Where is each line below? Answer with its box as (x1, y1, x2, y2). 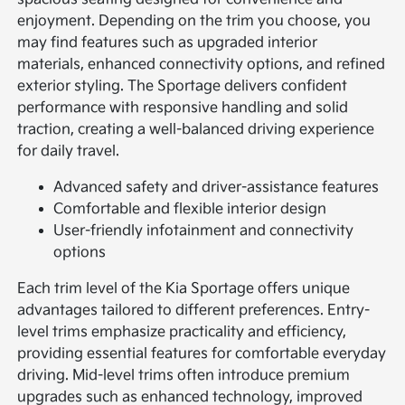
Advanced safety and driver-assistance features (53, 179, 380, 197)
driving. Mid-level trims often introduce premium (17, 367, 351, 385)
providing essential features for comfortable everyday (17, 345, 387, 363)
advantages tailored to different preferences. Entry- (17, 302, 371, 320)
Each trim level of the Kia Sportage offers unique (17, 280, 351, 298)
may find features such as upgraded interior (17, 34, 318, 52)
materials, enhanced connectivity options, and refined (17, 56, 386, 74)
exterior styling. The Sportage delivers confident (17, 78, 348, 96)
